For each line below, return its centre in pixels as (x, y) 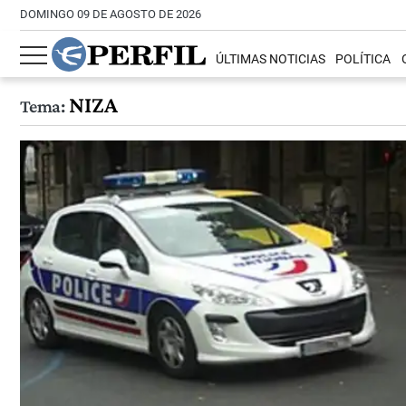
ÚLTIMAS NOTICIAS (271, 60)
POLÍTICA (363, 60)
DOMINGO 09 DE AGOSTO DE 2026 (111, 14)
